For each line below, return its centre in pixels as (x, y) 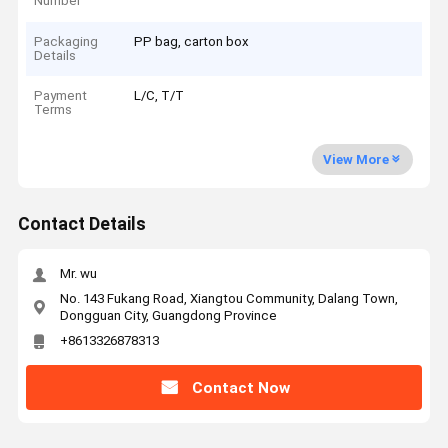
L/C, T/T (159, 96)
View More (355, 159)
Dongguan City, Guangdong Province (168, 315)
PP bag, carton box (192, 41)
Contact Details (81, 224)
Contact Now (240, 387)
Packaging (66, 41)
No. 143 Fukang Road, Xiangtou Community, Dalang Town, (228, 298)
